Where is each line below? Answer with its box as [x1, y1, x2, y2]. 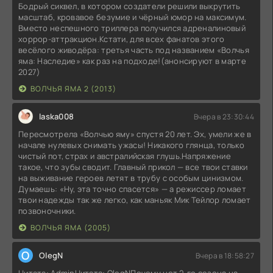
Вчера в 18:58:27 [195, 250, 254, 261]
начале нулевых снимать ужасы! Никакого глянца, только [18, 140, 244, 151]
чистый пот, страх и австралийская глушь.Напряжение [18, 151, 231, 162]
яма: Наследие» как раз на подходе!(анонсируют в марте [18, 55, 246, 67]
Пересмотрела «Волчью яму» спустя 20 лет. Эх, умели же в [18, 129, 252, 140]
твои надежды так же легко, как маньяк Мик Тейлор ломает [18, 194, 251, 206]
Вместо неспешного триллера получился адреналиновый [18, 23, 246, 34]
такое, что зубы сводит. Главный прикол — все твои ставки [18, 161, 248, 173]
